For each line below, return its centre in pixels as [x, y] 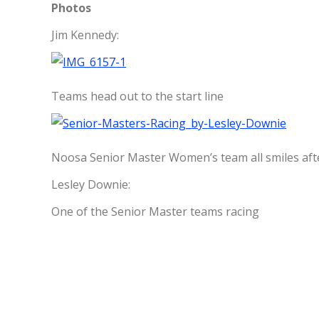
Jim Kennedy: [85, 35]
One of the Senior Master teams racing [155, 211]
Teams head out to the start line [137, 96]
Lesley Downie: [91, 184]
